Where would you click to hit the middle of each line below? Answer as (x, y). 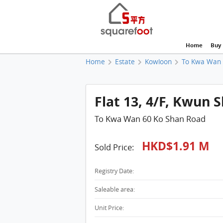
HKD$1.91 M (175, 146)
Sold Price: (115, 147)
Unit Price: (109, 208)
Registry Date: (114, 171)
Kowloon (159, 61)
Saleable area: (114, 190)
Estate (125, 61)
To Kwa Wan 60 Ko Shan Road (150, 119)
